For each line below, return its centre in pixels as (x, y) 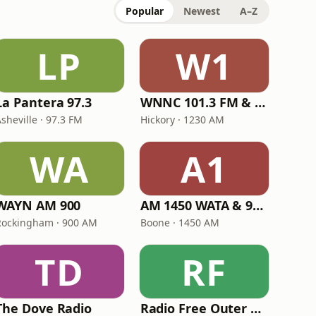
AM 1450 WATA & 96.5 (258, 205)
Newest (202, 11)
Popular (145, 11)
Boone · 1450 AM (180, 223)
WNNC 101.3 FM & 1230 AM (260, 102)
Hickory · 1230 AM (182, 120)
